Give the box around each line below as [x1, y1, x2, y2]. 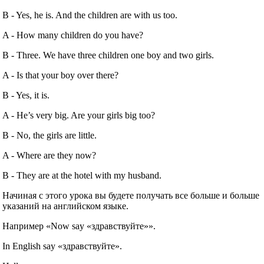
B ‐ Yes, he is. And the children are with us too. [2, 10, 178, 21]
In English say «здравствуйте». [2, 241, 123, 252]
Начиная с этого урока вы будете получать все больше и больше [2, 190, 260, 201]
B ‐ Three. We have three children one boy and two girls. [2, 50, 214, 61]
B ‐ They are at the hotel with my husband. [2, 170, 162, 181]
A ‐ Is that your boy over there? [2, 70, 119, 81]
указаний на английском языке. [2, 201, 129, 212]
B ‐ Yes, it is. [2, 90, 50, 101]
